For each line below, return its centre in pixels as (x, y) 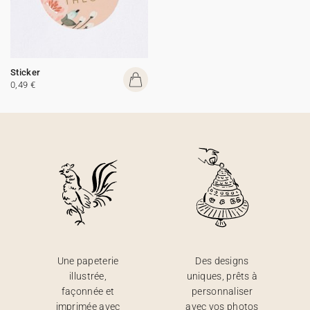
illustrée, (88, 276)
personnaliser (222, 291)
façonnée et (88, 291)
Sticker (26, 72)
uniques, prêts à (222, 276)
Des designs (222, 261)
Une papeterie (88, 261)
